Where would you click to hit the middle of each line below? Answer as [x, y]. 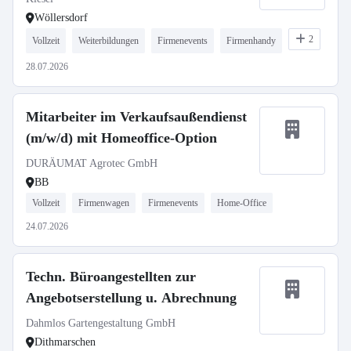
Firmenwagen [104, 203]
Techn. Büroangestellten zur [111, 277]
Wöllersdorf [61, 18]
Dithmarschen [65, 342]
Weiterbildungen [109, 41]
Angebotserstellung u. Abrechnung [131, 298]
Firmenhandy [251, 41]
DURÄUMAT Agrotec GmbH [92, 163]
